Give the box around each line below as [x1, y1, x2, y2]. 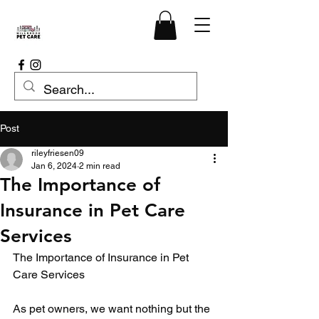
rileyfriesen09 [31, 147, 84, 158]
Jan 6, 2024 [31, 160, 77, 171]
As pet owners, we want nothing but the [13, 301, 213, 315]
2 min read [79, 160, 120, 171]
